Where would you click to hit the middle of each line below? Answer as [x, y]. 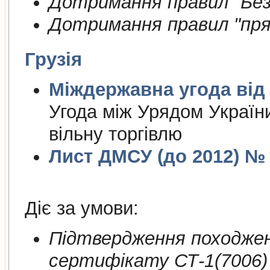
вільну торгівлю [115, 134]
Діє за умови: [81, 208]
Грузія [53, 60]
